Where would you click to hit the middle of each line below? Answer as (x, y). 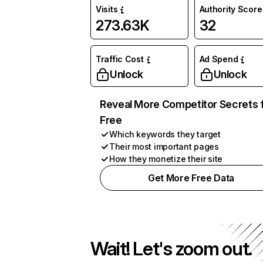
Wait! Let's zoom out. (171, 249)
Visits (107, 9)
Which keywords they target (165, 134)
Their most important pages (164, 146)
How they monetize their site (166, 159)
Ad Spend (219, 59)
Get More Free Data (191, 178)
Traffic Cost (120, 59)
